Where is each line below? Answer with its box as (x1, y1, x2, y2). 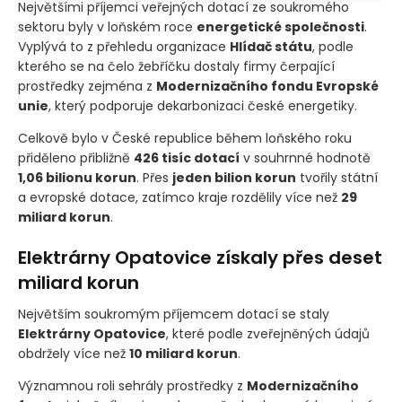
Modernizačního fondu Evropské (156, 106, 379, 125)
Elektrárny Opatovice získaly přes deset (18, 274, 382, 300)
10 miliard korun (129, 373, 238, 392)
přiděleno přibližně (18, 178, 134, 197)
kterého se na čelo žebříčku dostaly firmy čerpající (18, 86, 335, 105)
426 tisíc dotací (134, 178, 240, 197)
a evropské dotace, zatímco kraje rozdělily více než (18, 217, 341, 236)
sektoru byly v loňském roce (18, 47, 197, 66)
